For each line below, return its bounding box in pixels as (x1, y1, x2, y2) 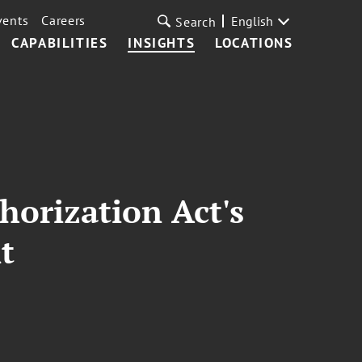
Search (175, 14, 217, 30)
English (230, 13, 273, 29)
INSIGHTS (128, 34, 196, 52)
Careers (41, 12, 86, 28)
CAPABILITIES (11, 34, 108, 52)
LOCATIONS (215, 34, 293, 52)
